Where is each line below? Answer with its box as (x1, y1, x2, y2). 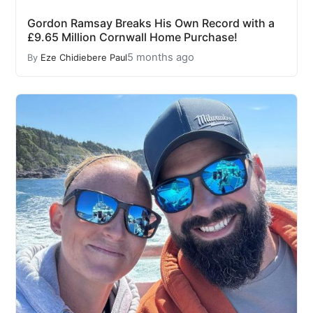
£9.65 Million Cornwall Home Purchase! (27, 30, 238, 45)
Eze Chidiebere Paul (41, 52, 127, 63)
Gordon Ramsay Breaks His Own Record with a (27, 16, 275, 31)
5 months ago (127, 51, 194, 64)
